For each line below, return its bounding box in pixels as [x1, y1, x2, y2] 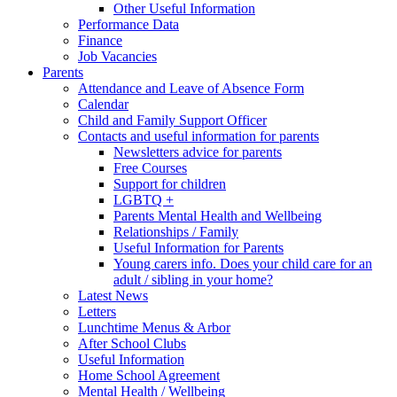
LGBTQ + [113, 191, 174, 207]
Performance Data [78, 16, 179, 32]
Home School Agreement [78, 367, 220, 383]
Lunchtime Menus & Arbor [78, 319, 230, 335]
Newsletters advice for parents [113, 144, 282, 160]
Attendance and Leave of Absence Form [78, 80, 304, 96]
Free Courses [113, 160, 187, 175]
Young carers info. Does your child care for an [113, 255, 372, 271]
